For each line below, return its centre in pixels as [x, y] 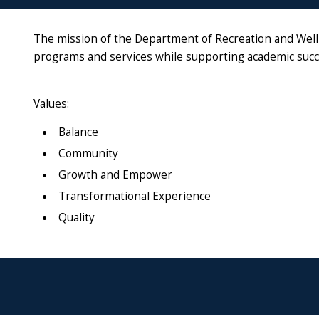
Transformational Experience [135, 197]
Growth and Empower [115, 175]
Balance [78, 132]
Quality [77, 218]
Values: [51, 103]
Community [88, 154]
